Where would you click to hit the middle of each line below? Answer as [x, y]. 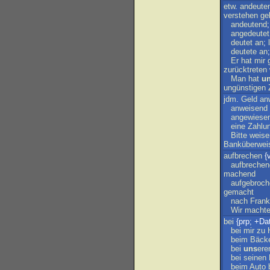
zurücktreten [245, 70]
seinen [255, 258]
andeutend [249, 24]
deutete [244, 52]
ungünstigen [245, 88]
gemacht [239, 192]
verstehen [241, 15]
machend [240, 174]
